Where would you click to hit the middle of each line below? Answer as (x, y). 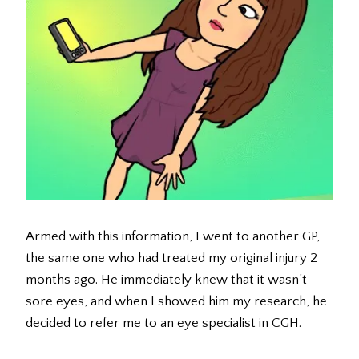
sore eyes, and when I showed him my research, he (176, 302)
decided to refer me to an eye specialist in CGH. (163, 323)
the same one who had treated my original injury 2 (171, 258)
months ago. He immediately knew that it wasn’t (166, 280)
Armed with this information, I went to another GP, (173, 237)
